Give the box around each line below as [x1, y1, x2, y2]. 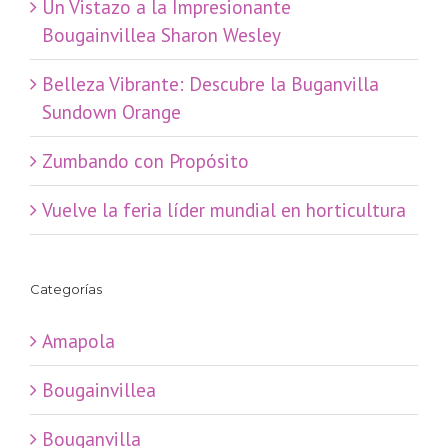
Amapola [42, 328, 115, 354]
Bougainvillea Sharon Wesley [42, 22, 281, 48]
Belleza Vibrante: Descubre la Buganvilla [42, 71, 379, 97]
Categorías [30, 281, 102, 298]
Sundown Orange [42, 99, 181, 125]
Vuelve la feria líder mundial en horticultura [42, 197, 406, 223]
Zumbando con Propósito [42, 148, 249, 174]
